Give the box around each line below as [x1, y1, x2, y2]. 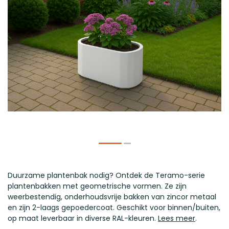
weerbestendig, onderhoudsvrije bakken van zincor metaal [8, 192, 216, 202]
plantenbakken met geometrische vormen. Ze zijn [8, 181, 187, 191]
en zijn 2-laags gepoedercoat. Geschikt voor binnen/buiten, [8, 202, 220, 213]
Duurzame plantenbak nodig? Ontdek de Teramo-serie [8, 170, 205, 180]
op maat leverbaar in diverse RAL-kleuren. [8, 213, 158, 223]
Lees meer [158, 213, 195, 223]
